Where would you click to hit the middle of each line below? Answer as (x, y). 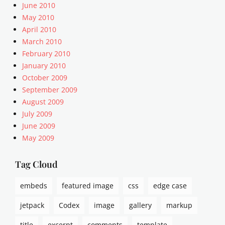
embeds (34, 185)
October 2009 (45, 77)
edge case (170, 185)
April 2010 (39, 29)
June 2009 (39, 126)
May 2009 (38, 138)
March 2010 (42, 41)
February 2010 (46, 53)
